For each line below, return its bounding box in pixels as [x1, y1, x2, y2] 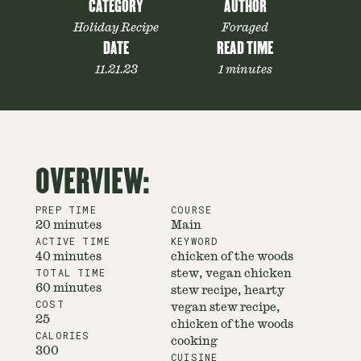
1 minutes [218, 64, 272, 75]
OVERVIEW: [35, 163, 150, 201]
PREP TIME [35, 203, 97, 216]
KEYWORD [171, 234, 218, 247]
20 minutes [35, 219, 102, 230]
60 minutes [35, 282, 102, 293]
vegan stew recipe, [171, 301, 280, 313]
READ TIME [217, 39, 273, 58]
